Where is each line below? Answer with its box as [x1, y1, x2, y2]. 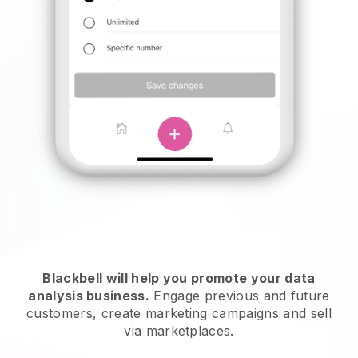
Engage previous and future [149, 288, 330, 304]
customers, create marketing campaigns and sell [26, 305, 332, 322]
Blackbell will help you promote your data [42, 270, 316, 287]
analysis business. [28, 288, 150, 304]
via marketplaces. [124, 323, 234, 340]
